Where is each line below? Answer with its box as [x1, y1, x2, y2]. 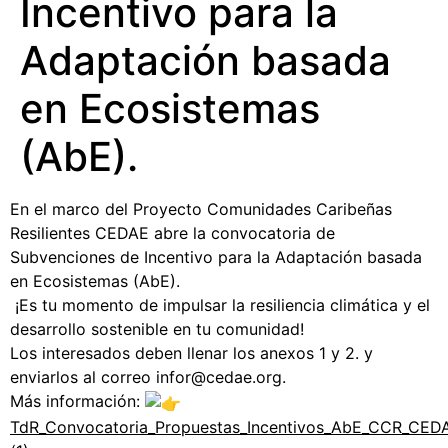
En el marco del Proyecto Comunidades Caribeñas [10, 199, 392, 219]
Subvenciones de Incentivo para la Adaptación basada [10, 247, 422, 267]
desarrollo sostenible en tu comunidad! [10, 319, 304, 339]
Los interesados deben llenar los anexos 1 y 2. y [10, 343, 373, 363]
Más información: [10, 391, 145, 411]
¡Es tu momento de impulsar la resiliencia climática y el [10, 295, 430, 315]
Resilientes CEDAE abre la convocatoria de [10, 223, 335, 243]
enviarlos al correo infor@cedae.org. [10, 367, 286, 387]
